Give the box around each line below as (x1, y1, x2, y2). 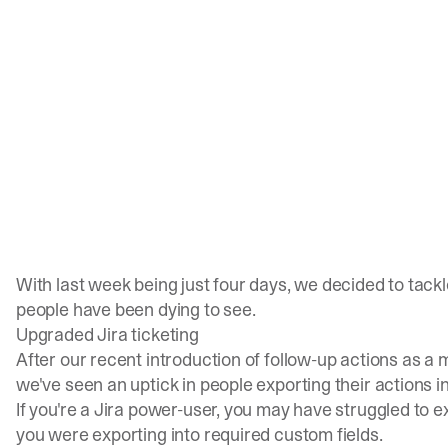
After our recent (16, 347, 146, 373)
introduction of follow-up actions (145, 347, 399, 373)
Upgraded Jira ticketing (16, 322, 199, 348)
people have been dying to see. (16, 297, 256, 323)
